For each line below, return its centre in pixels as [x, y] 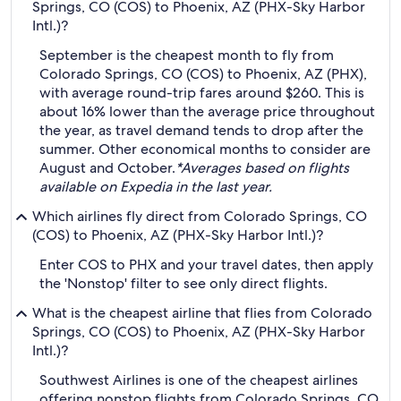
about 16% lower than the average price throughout [207, 111]
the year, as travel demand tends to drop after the [201, 130]
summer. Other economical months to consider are [205, 149]
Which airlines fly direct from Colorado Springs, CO [200, 216]
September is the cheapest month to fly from [187, 55]
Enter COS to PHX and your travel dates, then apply [206, 264]
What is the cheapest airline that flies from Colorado [202, 313]
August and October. [107, 168]
